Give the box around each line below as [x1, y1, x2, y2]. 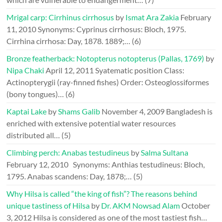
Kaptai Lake [6, 107, 47, 116]
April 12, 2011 [46, 65, 94, 75]
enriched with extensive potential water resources [6, 118, 176, 128]
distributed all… [6, 130, 60, 140]
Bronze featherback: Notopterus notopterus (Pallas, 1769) [6, 54, 205, 63]
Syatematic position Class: [95, 65, 185, 75]
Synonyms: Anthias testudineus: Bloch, [70, 160, 205, 169]
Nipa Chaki [6, 65, 45, 75]
